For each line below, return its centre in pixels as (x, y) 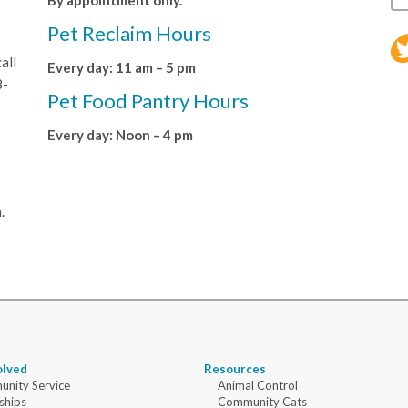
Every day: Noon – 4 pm (120, 135)
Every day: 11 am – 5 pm (121, 68)
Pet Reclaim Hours (129, 34)
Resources (235, 369)
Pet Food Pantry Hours (148, 101)
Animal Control (258, 386)
